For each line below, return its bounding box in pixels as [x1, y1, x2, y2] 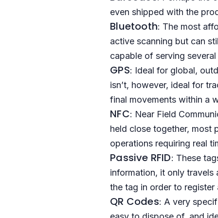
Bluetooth [110, 19, 158, 33]
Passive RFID [110, 151, 171, 164]
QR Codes [110, 195, 159, 208]
